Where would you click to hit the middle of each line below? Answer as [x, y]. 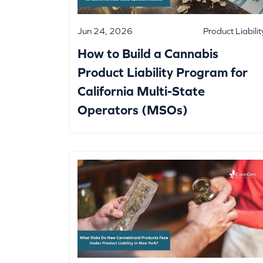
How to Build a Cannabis [148, 54]
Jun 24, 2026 [105, 31]
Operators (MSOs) [133, 110]
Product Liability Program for [163, 73]
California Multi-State [141, 92]
